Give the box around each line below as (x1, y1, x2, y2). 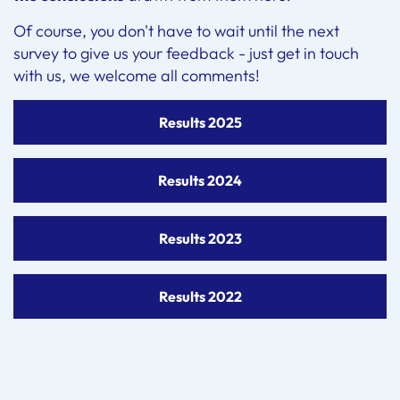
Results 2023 (158, 229, 242, 247)
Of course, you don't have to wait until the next (13, 20, 339, 41)
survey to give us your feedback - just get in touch (13, 42, 359, 63)
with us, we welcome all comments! (13, 64, 260, 86)
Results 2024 (158, 171, 242, 189)
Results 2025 (158, 112, 242, 131)
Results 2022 (158, 287, 242, 305)
